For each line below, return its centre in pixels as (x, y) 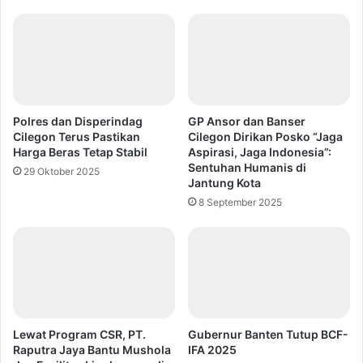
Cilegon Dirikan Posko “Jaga (265, 137)
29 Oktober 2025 (62, 172)
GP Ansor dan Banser (247, 122)
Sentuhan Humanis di (247, 168)
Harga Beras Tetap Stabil (80, 152)
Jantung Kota (224, 183)
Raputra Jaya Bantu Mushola (92, 350)
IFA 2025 (212, 350)
